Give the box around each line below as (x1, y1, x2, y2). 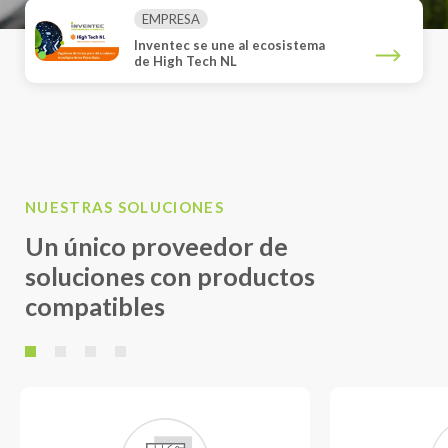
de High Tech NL (134, 53, 237, 69)
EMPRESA (142, 11, 200, 27)
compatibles (25, 291, 165, 321)
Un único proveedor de (25, 231, 288, 261)
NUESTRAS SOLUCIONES (25, 198, 224, 216)
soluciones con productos (25, 261, 315, 291)
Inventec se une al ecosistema (134, 37, 325, 53)
